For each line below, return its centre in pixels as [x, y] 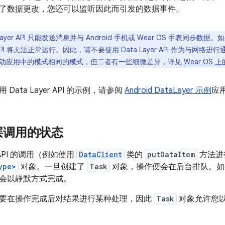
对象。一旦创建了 [53, 167]
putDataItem [171, 154]
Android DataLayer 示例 [168, 90]
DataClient [100, 154]
